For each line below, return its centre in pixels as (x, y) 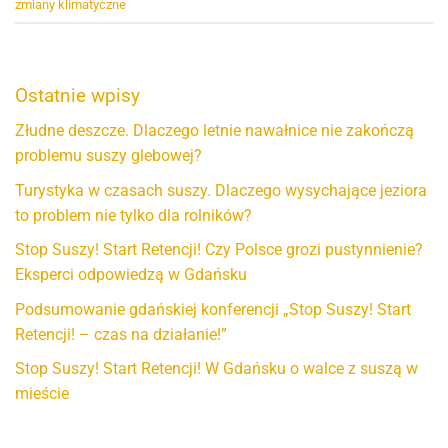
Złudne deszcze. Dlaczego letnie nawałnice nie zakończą (214, 131)
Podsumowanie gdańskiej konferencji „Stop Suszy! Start (213, 309)
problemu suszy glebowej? (108, 156)
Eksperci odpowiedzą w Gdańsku (131, 275)
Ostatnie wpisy (77, 96)
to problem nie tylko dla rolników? (133, 215)
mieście (42, 394)
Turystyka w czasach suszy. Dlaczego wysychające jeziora (221, 190)
